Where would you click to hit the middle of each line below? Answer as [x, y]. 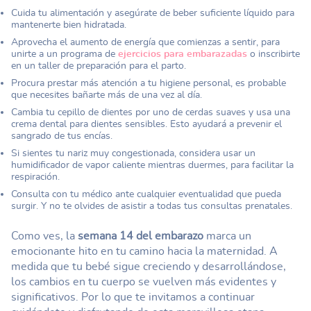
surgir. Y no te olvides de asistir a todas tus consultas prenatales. [152, 206]
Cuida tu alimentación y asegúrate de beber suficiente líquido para [153, 13]
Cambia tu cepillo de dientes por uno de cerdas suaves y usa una [151, 112]
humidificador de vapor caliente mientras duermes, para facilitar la [152, 165]
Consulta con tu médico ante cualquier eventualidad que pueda [146, 194]
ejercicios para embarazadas [183, 54]
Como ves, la [44, 236]
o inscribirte [274, 54]
